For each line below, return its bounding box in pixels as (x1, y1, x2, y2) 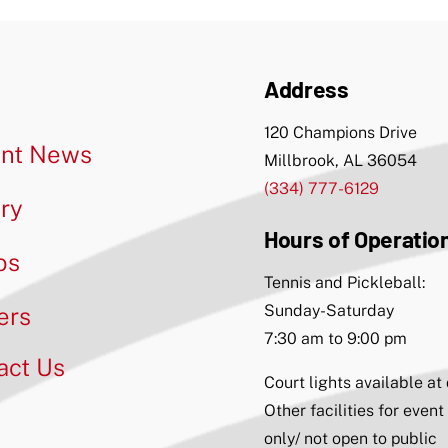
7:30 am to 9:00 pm (264, 328, 407, 348)
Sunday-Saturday (264, 300, 394, 320)
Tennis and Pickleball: (264, 272, 425, 292)
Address (264, 74, 349, 103)
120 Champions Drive (264, 122, 417, 142)
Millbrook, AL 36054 (264, 150, 417, 170)
